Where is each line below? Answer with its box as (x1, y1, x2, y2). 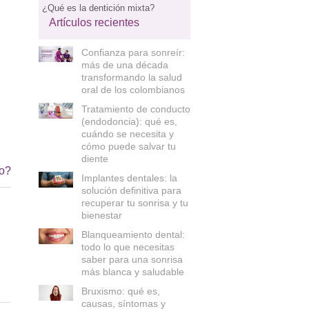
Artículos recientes (49, 17, 139, 28)
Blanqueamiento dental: (81, 229, 185, 240)
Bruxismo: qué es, (81, 286, 160, 297)
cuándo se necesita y (81, 128, 174, 139)
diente (81, 153, 108, 164)
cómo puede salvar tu (81, 141, 176, 152)
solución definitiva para (81, 185, 181, 196)
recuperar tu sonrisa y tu (81, 197, 188, 208)
